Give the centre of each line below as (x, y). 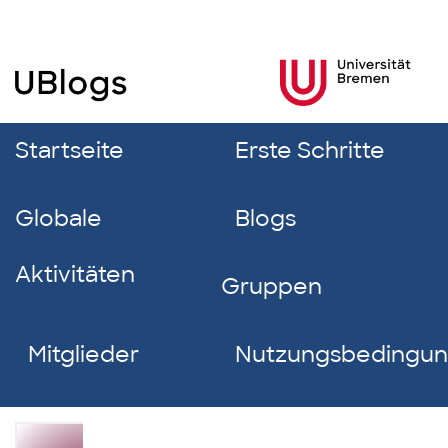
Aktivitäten (75, 274)
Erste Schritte (309, 150)
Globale (58, 218)
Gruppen (272, 286)
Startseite (69, 150)
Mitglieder (84, 354)
